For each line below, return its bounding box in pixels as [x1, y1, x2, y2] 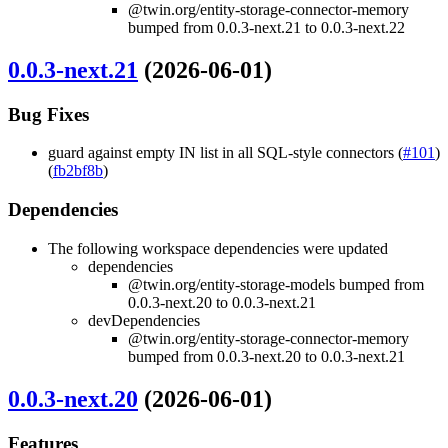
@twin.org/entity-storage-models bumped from [128, 275, 424, 293]
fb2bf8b [53, 162, 103, 180]
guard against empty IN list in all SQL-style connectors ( [48, 144, 403, 162]
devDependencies [88, 311, 200, 329]
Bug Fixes [8, 103, 89, 125]
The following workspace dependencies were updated [48, 239, 388, 257]
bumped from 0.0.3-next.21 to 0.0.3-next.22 [128, 18, 405, 36]
